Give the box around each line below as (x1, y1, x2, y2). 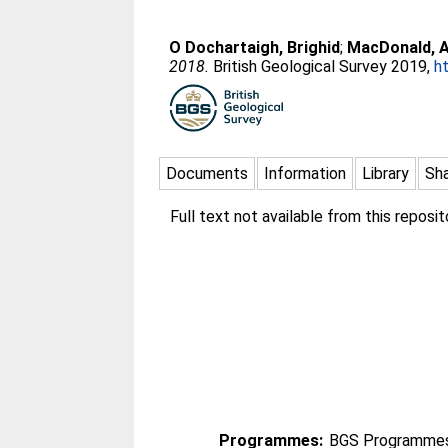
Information (264, 164, 347, 183)
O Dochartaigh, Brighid (169, 38, 341, 57)
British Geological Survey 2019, (209, 57, 435, 76)
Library (362, 164, 410, 183)
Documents (166, 164, 249, 183)
